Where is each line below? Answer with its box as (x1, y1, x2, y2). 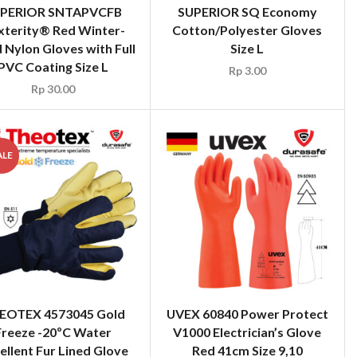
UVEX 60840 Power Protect (166, 306, 328, 322)
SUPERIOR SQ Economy (177, 4, 317, 20)
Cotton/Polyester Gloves (172, 22, 323, 38)
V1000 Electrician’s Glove (173, 324, 322, 340)
